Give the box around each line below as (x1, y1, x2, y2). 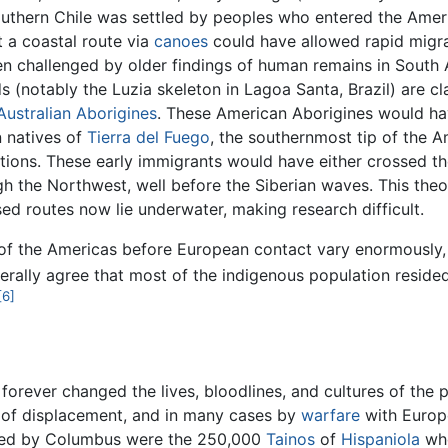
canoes (154, 30, 208, 51)
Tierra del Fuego (87, 126, 210, 147)
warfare (301, 404, 360, 425)
